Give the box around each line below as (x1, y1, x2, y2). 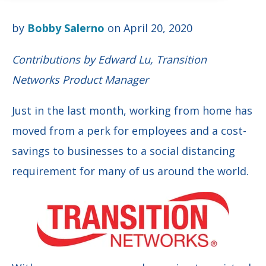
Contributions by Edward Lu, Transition (12, 52, 207, 66)
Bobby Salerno (27, 20, 104, 35)
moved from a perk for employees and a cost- (12, 123, 246, 138)
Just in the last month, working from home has (12, 103, 252, 118)
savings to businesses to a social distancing (12, 143, 235, 158)
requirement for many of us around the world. (12, 163, 249, 178)
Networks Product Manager (12, 72, 148, 87)
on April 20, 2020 (104, 20, 192, 35)
